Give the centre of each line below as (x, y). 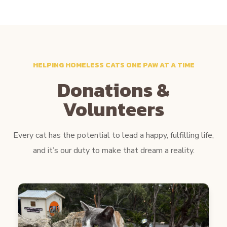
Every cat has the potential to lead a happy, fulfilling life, (113, 135)
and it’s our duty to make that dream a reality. (113, 150)
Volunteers (113, 109)
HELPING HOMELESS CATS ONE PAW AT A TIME (113, 65)
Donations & (113, 90)
